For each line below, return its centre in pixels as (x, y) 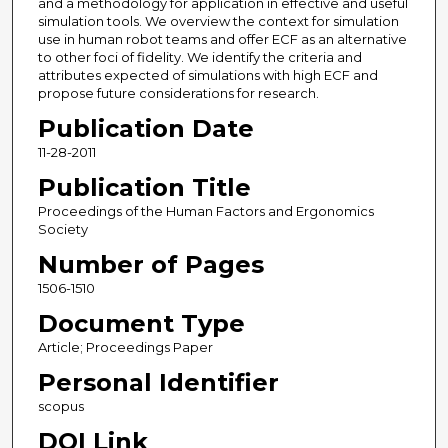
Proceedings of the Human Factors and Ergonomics (205, 211)
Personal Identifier (158, 383)
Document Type (141, 324)
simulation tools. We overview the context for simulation (218, 21)
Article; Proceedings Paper (125, 347)
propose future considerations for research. (178, 93)
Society (62, 229)
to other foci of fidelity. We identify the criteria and (199, 57)
